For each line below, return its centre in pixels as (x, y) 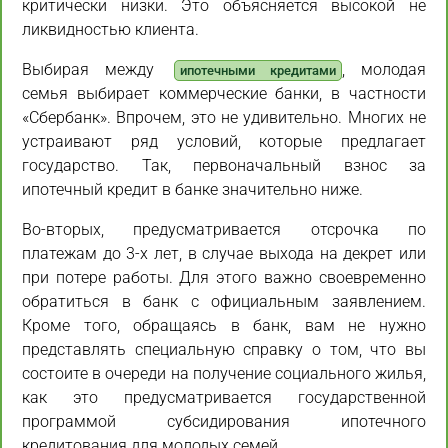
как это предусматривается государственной (224, 398)
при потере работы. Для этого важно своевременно (224, 278)
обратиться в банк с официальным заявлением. (224, 302)
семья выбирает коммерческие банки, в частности (224, 94)
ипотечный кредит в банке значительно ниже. (192, 190)
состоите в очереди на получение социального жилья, (224, 374)
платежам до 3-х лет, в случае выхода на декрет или (224, 254)
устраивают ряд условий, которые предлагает (224, 142)
